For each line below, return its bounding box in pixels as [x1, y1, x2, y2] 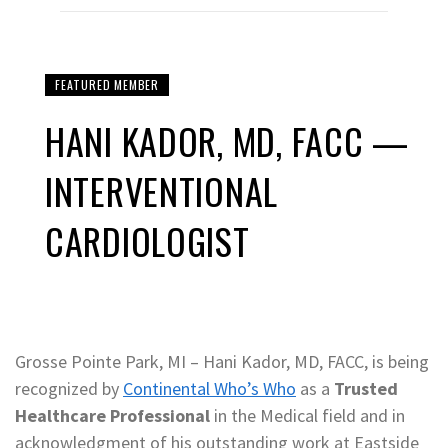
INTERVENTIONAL [45, 164, 279, 217]
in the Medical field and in [210, 404, 405, 427]
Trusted [334, 377, 398, 400]
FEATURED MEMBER [55, 76, 159, 93]
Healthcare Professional [15, 404, 210, 427]
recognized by [15, 377, 123, 400]
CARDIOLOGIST [45, 214, 250, 267]
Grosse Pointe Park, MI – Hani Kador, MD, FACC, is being [15, 350, 429, 373]
